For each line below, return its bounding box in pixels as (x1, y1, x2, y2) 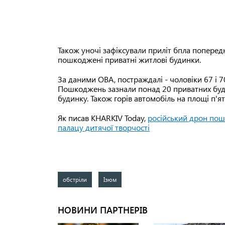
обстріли (63, 175, 87, 184)
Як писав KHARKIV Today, (58, 113, 148, 124)
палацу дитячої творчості (58, 122, 150, 133)
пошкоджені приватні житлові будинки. (58, 54, 201, 65)
